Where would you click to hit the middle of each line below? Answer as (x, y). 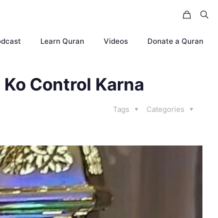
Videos (116, 41)
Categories (166, 109)
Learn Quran (62, 41)
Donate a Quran (175, 41)
